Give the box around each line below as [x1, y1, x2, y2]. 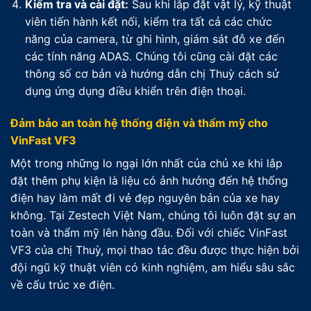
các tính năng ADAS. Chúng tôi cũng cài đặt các [24, 49, 278, 64]
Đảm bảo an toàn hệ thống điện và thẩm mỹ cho [10, 115, 268, 130]
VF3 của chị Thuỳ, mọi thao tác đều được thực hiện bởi [10, 242, 299, 257]
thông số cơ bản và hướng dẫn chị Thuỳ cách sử [24, 67, 279, 81]
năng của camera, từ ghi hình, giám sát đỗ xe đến [24, 32, 285, 47]
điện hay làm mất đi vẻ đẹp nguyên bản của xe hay [10, 190, 280, 205]
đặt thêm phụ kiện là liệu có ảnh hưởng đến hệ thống [10, 173, 288, 187]
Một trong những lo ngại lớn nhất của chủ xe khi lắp [10, 155, 283, 170]
